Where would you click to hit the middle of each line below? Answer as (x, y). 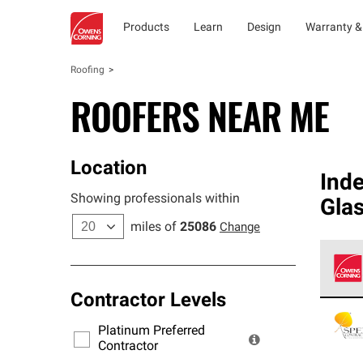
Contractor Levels (148, 301)
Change (240, 228)
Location (109, 169)
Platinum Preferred (152, 331)
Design (264, 28)
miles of (154, 228)
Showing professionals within (155, 199)
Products (146, 28)
